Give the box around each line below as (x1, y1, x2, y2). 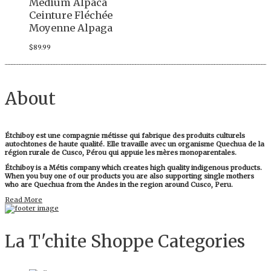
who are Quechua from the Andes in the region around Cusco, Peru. (5, 180, 233, 189)
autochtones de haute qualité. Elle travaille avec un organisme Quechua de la (5, 140, 264, 149)
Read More (5, 195, 42, 204)
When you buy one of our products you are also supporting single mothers (5, 172, 254, 181)
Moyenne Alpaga (29, 22, 113, 34)
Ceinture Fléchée (29, 9, 113, 22)
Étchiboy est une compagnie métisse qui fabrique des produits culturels (5, 131, 245, 140)
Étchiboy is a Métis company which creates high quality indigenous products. (5, 163, 262, 172)
